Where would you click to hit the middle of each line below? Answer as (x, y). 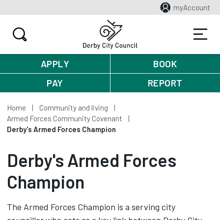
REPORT (165, 83)
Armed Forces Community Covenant (65, 118)
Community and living (74, 108)
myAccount (192, 7)
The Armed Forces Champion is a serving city (91, 207)
